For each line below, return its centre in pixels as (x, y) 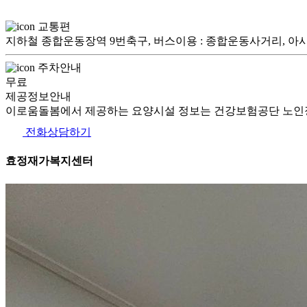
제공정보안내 (38, 96)
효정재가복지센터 (49, 161)
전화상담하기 (57, 132)
